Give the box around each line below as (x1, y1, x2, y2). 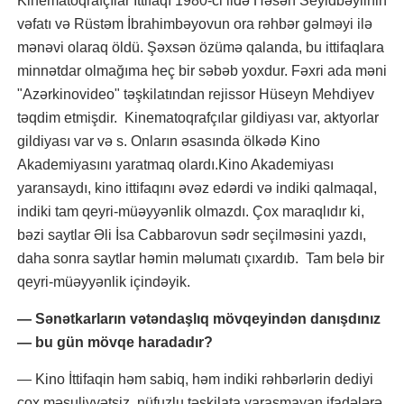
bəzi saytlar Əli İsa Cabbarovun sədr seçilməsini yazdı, (17, 227, 366, 243)
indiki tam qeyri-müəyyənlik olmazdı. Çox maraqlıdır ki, (17, 204, 364, 220)
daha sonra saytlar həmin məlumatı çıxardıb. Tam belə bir (17, 251, 384, 267)
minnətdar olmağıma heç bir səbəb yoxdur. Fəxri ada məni (17, 63, 387, 79)
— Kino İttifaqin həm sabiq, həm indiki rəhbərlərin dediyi (17, 372, 373, 388)
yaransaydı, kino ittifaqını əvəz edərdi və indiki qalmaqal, (17, 180, 377, 197)
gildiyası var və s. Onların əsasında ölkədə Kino (17, 133, 320, 150)
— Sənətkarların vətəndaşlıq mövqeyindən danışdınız (17, 311, 381, 327)
